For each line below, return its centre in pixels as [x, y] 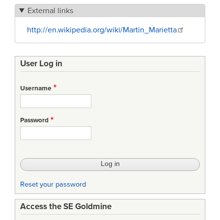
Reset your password [53, 184]
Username [36, 88]
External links [50, 11]
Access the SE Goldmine [66, 207]
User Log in [41, 63]
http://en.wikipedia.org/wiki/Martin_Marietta [102, 30]
